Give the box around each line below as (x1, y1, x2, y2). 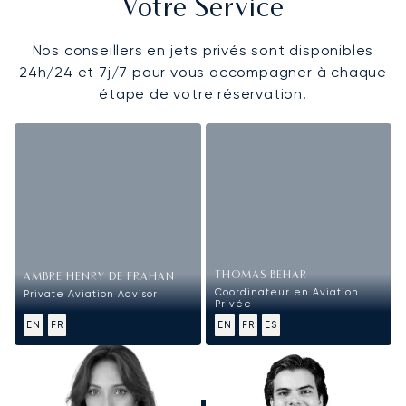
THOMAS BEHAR (214, 271, 307, 282)
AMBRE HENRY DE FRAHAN (24, 273, 175, 284)
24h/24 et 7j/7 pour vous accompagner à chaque (19, 63, 387, 81)
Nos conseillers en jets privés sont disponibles (32, 41, 374, 59)
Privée (214, 298, 252, 311)
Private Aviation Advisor (24, 288, 158, 301)
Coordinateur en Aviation (214, 286, 359, 299)
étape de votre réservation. (99, 84, 307, 102)
